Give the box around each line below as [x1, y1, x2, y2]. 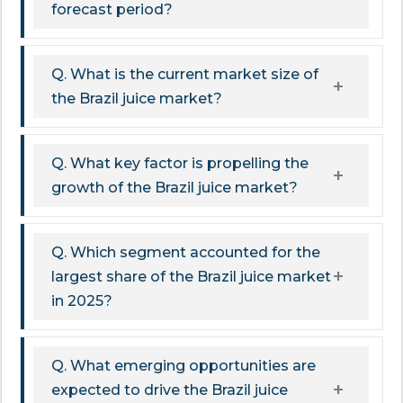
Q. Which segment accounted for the [51, 244, 320, 262]
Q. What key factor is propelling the [51, 155, 309, 173]
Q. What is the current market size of [51, 66, 318, 84]
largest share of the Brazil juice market [51, 268, 331, 286]
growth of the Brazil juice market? [51, 179, 298, 197]
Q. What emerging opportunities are [51, 357, 316, 375]
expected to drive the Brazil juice [51, 381, 288, 399]
